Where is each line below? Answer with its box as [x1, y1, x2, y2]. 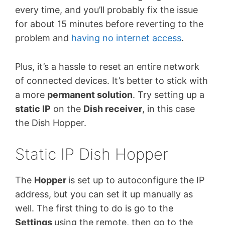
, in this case [142, 103, 195, 115]
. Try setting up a [133, 89, 204, 100]
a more [15, 89, 47, 100]
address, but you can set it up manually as [15, 188, 193, 199]
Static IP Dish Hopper [15, 144, 168, 163]
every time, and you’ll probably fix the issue [15, 5, 198, 16]
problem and [15, 33, 71, 44]
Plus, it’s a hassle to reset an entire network [15, 61, 199, 72]
